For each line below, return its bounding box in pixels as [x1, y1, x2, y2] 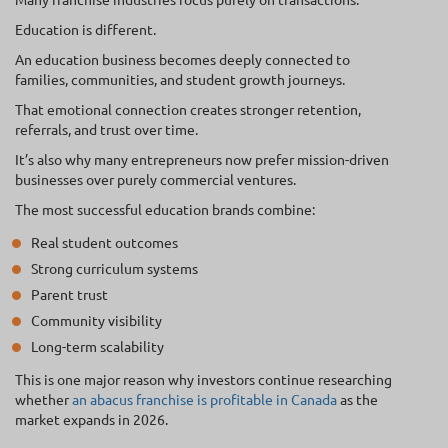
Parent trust [31, 285, 108, 304]
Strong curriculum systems [31, 259, 198, 278]
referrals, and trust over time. [15, 120, 198, 139]
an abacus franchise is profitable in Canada [69, 390, 337, 409]
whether [15, 390, 69, 409]
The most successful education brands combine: [15, 200, 315, 219]
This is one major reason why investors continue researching [15, 370, 392, 389]
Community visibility [31, 311, 162, 330]
